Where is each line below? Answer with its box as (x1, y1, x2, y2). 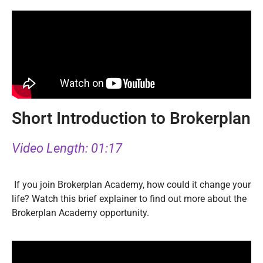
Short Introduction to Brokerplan (12, 108, 251, 128)
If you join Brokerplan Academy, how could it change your (12, 179, 251, 191)
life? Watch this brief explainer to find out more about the (12, 193, 247, 205)
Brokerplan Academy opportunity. (12, 207, 149, 219)
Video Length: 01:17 (12, 140, 122, 156)
